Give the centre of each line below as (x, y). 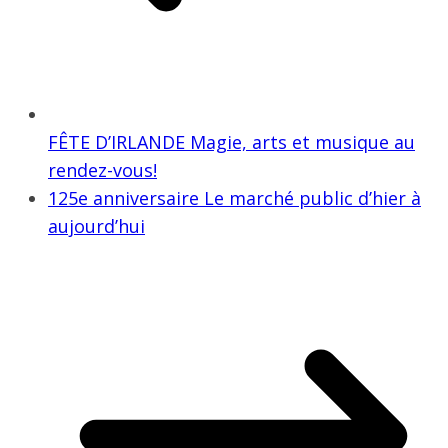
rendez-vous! (102, 170)
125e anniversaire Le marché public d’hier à (234, 198)
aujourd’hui (96, 226)
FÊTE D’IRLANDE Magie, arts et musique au (231, 142)
